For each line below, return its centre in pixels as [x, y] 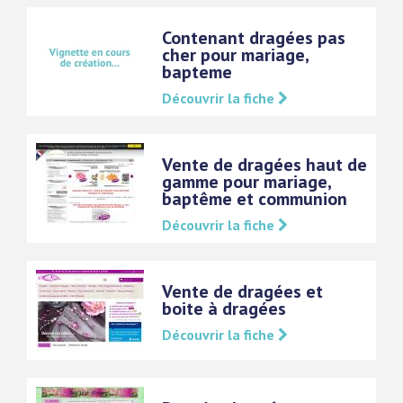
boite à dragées [224, 309]
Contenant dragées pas [254, 38]
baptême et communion [255, 199]
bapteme [197, 72]
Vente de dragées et [242, 292]
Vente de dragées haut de [264, 165]
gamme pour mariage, [246, 182]
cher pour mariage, [235, 55]
